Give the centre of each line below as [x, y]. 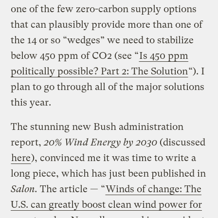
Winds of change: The [154, 189]
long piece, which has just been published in [109, 173]
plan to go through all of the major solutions [108, 87]
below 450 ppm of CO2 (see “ [75, 55]
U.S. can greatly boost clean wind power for [107, 204]
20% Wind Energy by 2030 [101, 142]
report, [27, 142]
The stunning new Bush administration [97, 127]
